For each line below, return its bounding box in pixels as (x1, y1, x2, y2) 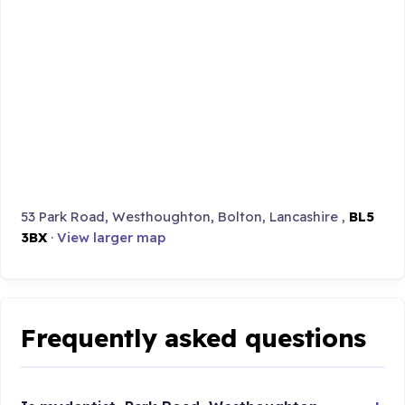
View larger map (57, 228, 166, 246)
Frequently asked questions (21, 321, 367, 353)
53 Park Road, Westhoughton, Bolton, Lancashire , (21, 207, 350, 225)
